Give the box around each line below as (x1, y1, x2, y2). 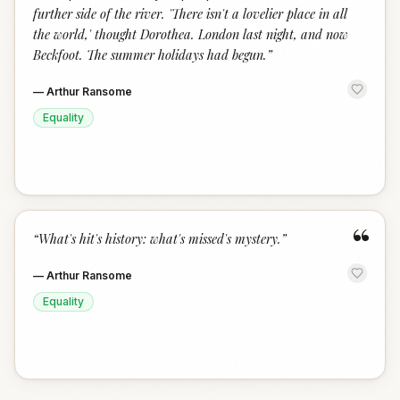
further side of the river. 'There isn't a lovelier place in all (33, 4, 346, 22)
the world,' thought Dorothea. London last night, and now (33, 25, 348, 43)
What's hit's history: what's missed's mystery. (38, 229, 281, 247)
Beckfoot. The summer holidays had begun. (33, 46, 267, 63)
